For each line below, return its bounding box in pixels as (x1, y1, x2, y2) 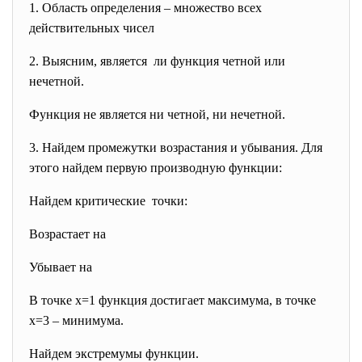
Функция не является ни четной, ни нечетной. (29, 107, 285, 121)
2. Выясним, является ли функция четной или (29, 54, 285, 68)
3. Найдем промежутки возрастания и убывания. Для (29, 141, 322, 154)
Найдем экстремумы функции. (29, 347, 199, 360)
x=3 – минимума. (29, 314, 124, 327)
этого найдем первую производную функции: (29, 161, 282, 175)
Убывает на (29, 260, 92, 274)
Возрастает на (29, 227, 106, 241)
